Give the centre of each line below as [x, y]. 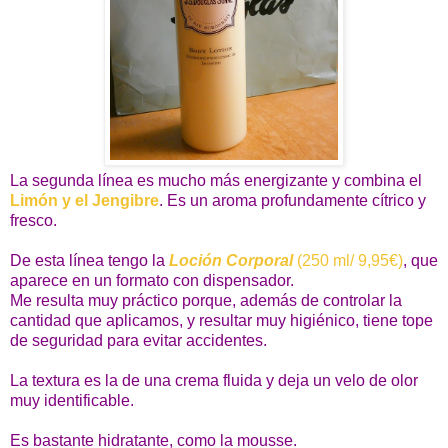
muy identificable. [72, 400]
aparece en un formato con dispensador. [152, 280]
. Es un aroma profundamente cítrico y [292, 200]
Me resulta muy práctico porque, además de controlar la [206, 300]
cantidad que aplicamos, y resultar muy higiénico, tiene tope [221, 320]
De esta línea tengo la [89, 260]
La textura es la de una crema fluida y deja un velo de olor [214, 380]
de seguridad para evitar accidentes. [138, 340]
